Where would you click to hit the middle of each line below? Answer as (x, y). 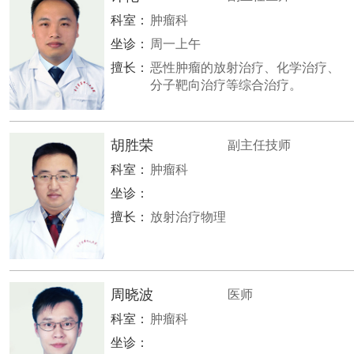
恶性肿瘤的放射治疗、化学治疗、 (245, 68)
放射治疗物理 (188, 217)
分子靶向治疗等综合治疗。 (226, 85)
